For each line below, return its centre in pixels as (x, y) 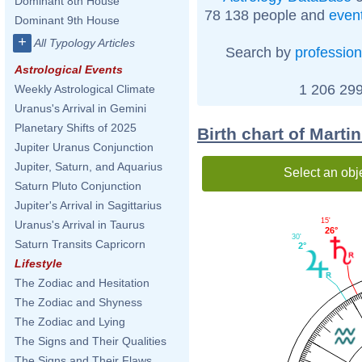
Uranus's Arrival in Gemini (80, 108)
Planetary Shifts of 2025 (76, 128)
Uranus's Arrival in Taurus (80, 225)
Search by (260, 52)
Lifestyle (38, 263)
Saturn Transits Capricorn (80, 244)
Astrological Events (69, 69)
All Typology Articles (84, 43)
